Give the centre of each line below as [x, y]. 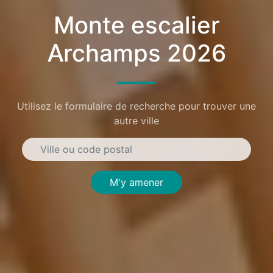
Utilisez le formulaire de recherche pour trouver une [136, 106]
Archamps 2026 [136, 53]
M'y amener [136, 182]
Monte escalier [136, 25]
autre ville [136, 120]
